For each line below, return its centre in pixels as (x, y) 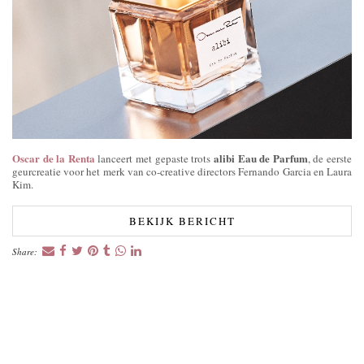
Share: (26, 251)
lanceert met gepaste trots (154, 158)
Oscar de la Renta (54, 158)
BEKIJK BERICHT (182, 221)
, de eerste (330, 158)
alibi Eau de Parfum (260, 158)
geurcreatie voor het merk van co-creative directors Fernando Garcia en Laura (182, 171)
